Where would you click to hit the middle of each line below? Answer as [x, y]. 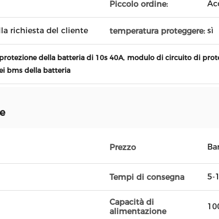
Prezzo [123, 147]
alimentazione [138, 211]
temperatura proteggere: [157, 31]
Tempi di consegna [147, 177]
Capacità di [132, 202]
